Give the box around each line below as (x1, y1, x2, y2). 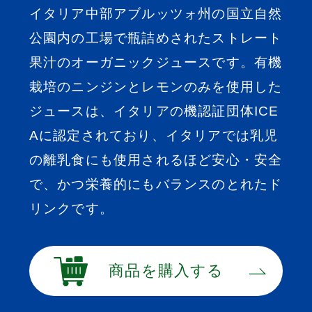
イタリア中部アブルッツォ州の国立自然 (29, 6, 283, 22)
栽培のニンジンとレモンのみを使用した (29, 79, 283, 95)
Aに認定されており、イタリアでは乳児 (29, 128, 279, 143)
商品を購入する (109, 262, 224, 279)
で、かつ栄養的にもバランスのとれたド (29, 177, 283, 192)
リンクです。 (29, 201, 114, 217)
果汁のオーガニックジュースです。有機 (29, 55, 283, 70)
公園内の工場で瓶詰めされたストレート (29, 31, 283, 46)
